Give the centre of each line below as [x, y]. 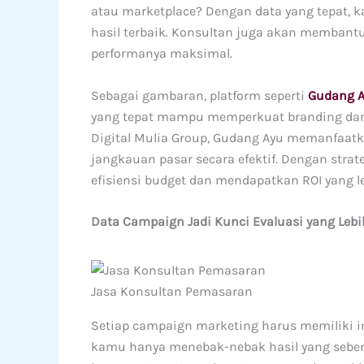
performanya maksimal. [162, 54]
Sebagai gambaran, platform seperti [199, 95]
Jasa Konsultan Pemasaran [172, 291]
